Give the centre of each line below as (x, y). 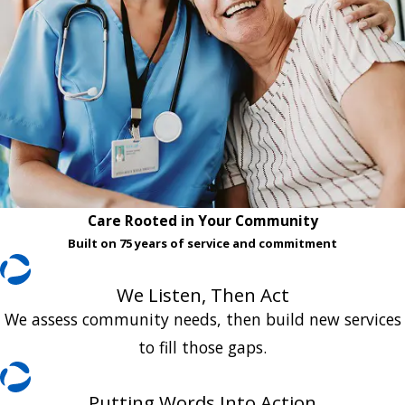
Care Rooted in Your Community (202, 220)
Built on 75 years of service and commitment (202, 243)
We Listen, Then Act (202, 294)
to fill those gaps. (202, 347)
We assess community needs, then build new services (202, 319)
